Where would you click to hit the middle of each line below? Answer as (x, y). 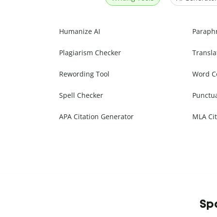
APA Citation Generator (96, 117)
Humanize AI (80, 31)
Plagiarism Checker (90, 53)
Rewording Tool (84, 74)
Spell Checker (81, 95)
